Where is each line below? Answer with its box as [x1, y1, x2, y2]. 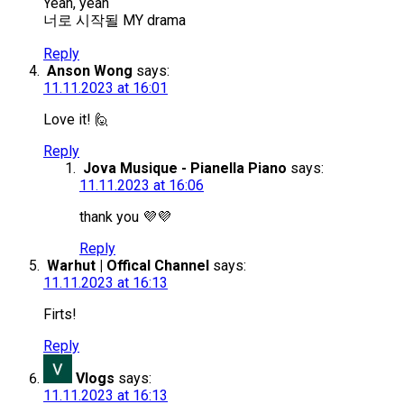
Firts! [43, 306, 77, 324]
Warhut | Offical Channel [47, 257, 209, 275]
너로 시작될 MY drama [43, 12, 186, 30]
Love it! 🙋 [43, 111, 109, 129]
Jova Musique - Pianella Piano [83, 160, 287, 178]
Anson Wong [47, 62, 133, 80]
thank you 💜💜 [79, 208, 171, 226]
